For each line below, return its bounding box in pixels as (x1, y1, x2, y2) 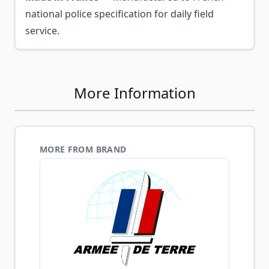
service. (25, 24, 59, 37)
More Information (73, 83, 196, 103)
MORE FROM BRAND (40, 144, 127, 155)
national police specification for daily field (25, 7, 214, 20)
